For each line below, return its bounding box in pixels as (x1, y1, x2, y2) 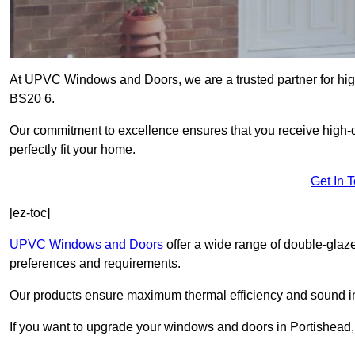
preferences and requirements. (10, 257, 181, 271)
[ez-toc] (10, 206, 50, 220)
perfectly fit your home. (10, 143, 136, 157)
